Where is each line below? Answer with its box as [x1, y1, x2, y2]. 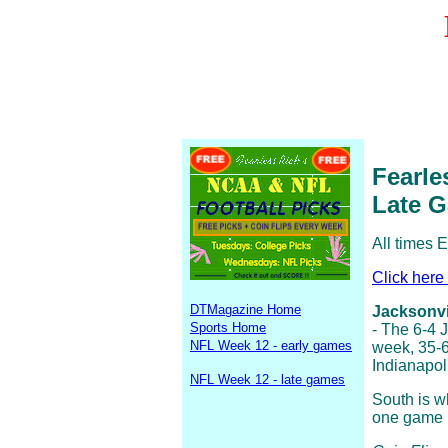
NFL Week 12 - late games [190, 372, 345, 387]
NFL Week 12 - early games [190, 338, 352, 353]
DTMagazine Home [190, 302, 301, 317]
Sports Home [190, 320, 266, 335]
